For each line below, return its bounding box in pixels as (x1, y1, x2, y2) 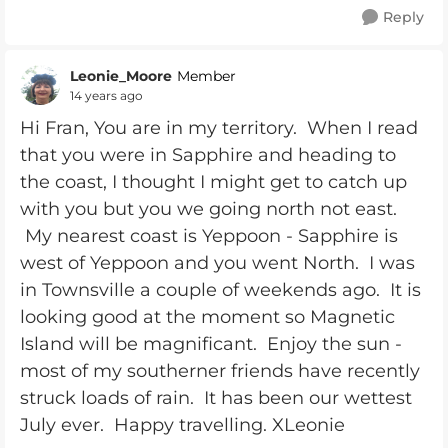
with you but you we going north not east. (20, 198, 397, 220)
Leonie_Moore (70, 66, 172, 85)
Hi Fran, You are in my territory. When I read (20, 117, 418, 139)
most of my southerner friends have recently (20, 360, 420, 382)
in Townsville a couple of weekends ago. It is (20, 279, 421, 301)
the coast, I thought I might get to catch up (20, 171, 407, 193)
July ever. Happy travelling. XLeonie (20, 414, 345, 436)
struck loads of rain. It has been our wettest (20, 387, 412, 409)
